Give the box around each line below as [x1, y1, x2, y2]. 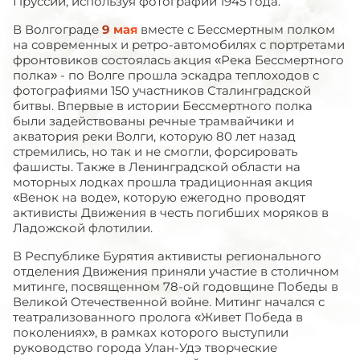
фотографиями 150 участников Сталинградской [13, 83, 311, 98]
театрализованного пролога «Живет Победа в [13, 309, 303, 325]
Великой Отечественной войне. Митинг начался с [13, 294, 325, 309]
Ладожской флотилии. [13, 220, 153, 235]
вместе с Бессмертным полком [137, 22, 335, 37]
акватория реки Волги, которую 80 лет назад [13, 129, 296, 144]
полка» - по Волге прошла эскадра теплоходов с [13, 67, 319, 83]
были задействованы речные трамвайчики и [13, 113, 294, 129]
